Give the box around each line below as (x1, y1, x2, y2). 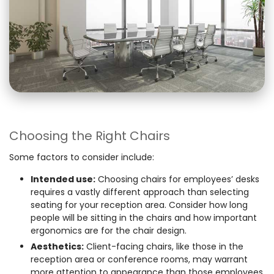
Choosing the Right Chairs (9, 127, 170, 144)
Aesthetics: (31, 240, 84, 253)
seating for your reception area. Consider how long (31, 198, 248, 211)
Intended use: (31, 172, 95, 185)
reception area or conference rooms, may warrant (31, 253, 248, 265)
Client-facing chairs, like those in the (84, 240, 243, 253)
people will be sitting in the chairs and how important (31, 211, 257, 224)
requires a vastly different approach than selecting (31, 185, 249, 198)
